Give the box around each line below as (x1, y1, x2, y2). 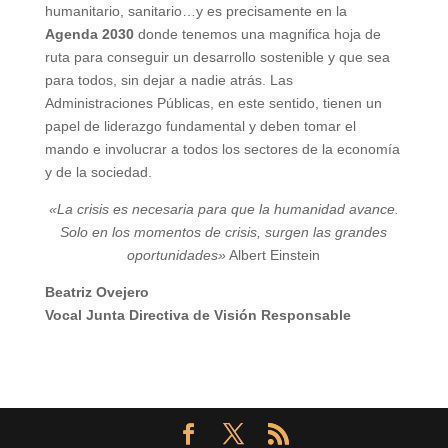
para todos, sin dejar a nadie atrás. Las (44, 71, 293, 88)
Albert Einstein (226, 246, 321, 263)
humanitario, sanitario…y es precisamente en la (44, 2, 347, 19)
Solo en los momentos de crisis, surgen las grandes (60, 223, 388, 240)
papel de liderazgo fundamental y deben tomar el (44, 117, 356, 134)
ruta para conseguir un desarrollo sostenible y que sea (44, 48, 390, 65)
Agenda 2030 (44, 25, 134, 42)
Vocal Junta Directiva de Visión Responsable (44, 306, 351, 323)
